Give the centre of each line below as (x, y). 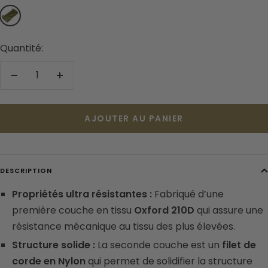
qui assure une (230, 210)
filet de (239, 245)
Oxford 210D (165, 210)
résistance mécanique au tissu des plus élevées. (125, 226)
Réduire (31, 83)
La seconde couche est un (160, 245)
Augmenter (86, 83)
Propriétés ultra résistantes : (82, 194)
